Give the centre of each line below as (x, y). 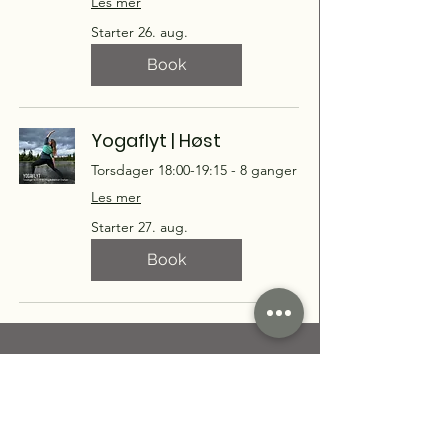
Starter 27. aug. (139, 226)
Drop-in (154, 382)
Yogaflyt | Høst (156, 140)
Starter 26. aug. (139, 31)
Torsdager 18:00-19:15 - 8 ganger (194, 169)
